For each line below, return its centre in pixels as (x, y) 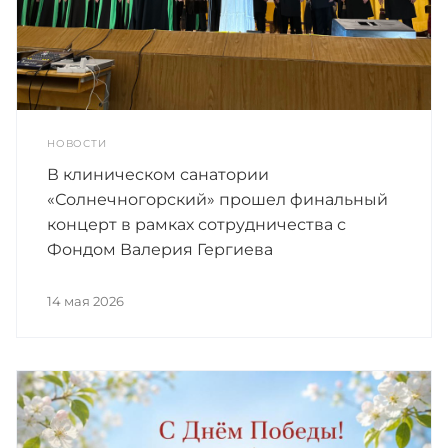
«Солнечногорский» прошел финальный (217, 200)
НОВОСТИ (77, 144)
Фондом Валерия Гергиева (160, 250)
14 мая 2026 (85, 301)
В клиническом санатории (158, 175)
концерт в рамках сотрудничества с (196, 225)
